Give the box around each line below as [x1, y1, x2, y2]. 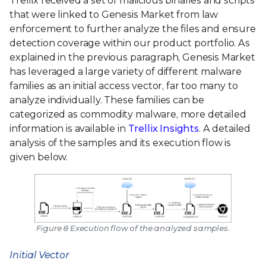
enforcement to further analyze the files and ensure [9, 23, 256, 34]
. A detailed [198, 122, 251, 134]
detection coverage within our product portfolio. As [9, 37, 250, 49]
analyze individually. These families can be [9, 94, 205, 106]
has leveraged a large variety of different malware [9, 65, 242, 77]
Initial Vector [9, 249, 69, 261]
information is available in [9, 122, 128, 134]
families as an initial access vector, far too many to [9, 80, 238, 91]
